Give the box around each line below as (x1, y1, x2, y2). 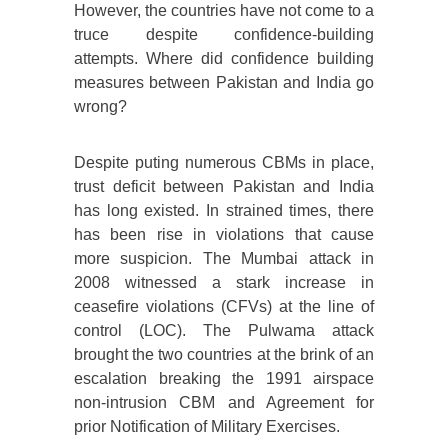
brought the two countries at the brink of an (74, 346, 374, 364)
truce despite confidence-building (74, 26, 374, 44)
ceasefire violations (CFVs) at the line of (74, 298, 374, 316)
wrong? (74, 98, 127, 116)
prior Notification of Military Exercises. (74, 418, 340, 436)
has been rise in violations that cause (74, 226, 374, 244)
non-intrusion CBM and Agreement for (74, 394, 374, 412)
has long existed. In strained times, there (74, 202, 374, 220)
